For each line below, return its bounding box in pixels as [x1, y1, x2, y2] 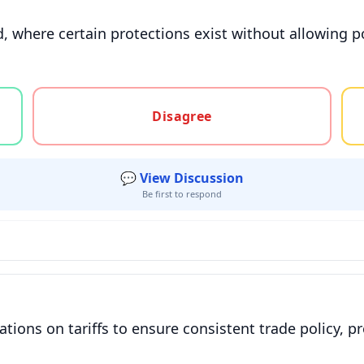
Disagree [152, 107, 212, 125]
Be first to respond [142, 188, 222, 200]
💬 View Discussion [120, 169, 244, 187]
